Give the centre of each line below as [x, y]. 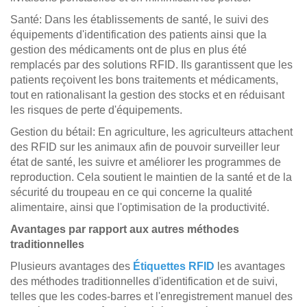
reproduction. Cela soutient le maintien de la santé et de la [151, 177]
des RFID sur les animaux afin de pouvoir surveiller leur [145, 147]
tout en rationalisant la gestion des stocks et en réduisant [147, 95]
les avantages [251, 266]
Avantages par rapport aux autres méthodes [125, 229]
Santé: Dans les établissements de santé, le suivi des [139, 20]
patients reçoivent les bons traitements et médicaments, [144, 80]
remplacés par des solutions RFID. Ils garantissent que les [151, 65]
